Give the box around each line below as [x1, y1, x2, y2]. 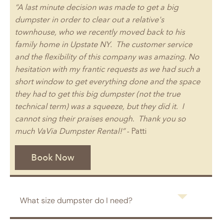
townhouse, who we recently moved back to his [15, 27, 185, 37]
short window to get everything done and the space [15, 76, 200, 86]
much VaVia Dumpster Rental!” [15, 126, 127, 136]
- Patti [127, 126, 147, 136]
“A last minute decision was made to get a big [15, 2, 178, 12]
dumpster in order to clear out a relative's [15, 14, 164, 24]
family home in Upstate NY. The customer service [15, 39, 192, 49]
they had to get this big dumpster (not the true [15, 89, 180, 99]
